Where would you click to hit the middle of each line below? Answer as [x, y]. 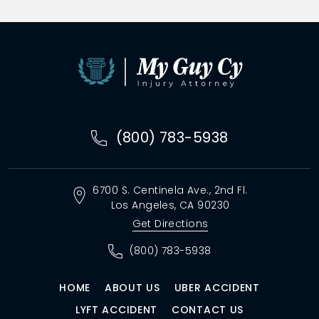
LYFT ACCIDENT [116, 310]
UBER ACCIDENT [217, 288]
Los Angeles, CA [154, 205]
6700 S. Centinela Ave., [152, 190]
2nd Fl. [231, 190]
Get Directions [170, 224]
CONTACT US [208, 310]
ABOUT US [132, 288]
